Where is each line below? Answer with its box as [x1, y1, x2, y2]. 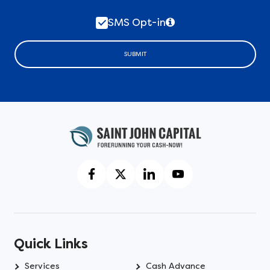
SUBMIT [124, 51, 146, 58]
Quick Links [14, 236, 89, 253]
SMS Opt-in [107, 16, 166, 28]
